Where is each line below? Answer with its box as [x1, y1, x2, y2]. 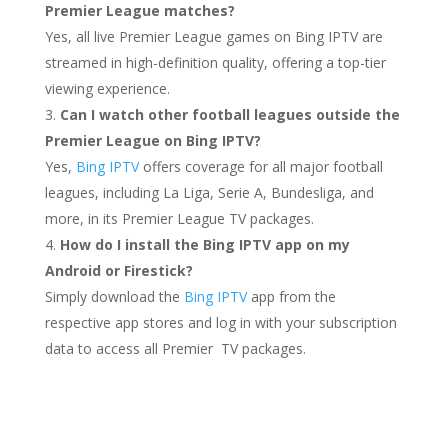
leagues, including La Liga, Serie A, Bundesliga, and [44, 183, 374, 202]
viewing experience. [44, 79, 170, 98]
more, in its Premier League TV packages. [44, 209, 314, 228]
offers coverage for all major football [138, 157, 383, 176]
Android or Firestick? [44, 261, 193, 280]
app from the [246, 287, 336, 306]
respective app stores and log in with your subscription [44, 313, 397, 332]
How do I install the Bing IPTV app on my [59, 235, 350, 254]
